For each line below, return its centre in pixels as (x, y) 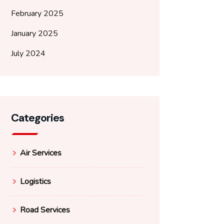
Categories (37, 118)
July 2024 (28, 53)
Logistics (35, 181)
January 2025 (34, 33)
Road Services (45, 210)
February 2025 (37, 13)
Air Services (41, 153)
